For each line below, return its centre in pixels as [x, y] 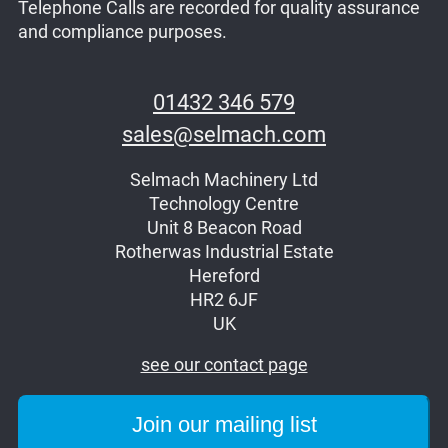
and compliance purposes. [122, 32]
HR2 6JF [224, 299]
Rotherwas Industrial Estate [224, 251]
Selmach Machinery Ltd [224, 179]
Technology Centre [224, 203]
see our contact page [224, 365]
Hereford [224, 275]
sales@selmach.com [224, 135]
